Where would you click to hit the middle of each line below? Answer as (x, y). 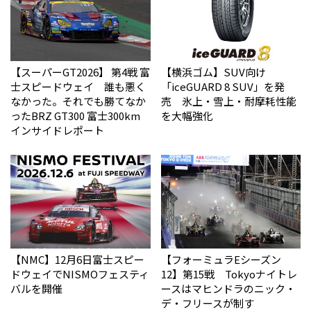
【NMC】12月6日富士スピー (77, 259)
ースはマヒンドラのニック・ (228, 288)
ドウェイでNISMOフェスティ (80, 274)
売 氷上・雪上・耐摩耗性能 (228, 101)
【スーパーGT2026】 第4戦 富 (80, 72)
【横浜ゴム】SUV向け (213, 72)
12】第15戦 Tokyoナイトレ (229, 274)
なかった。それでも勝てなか (78, 101)
